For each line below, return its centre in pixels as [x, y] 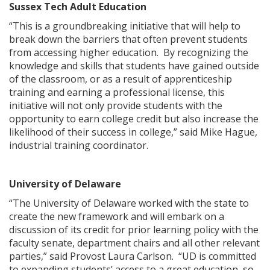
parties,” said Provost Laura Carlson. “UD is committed [133, 256]
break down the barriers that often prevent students [128, 39]
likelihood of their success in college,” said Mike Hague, [133, 132]
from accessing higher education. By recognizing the [129, 52]
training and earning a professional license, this [117, 92]
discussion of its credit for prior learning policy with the [134, 229]
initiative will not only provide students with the [116, 105]
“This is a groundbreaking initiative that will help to [125, 26]
